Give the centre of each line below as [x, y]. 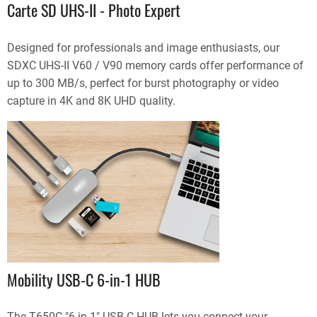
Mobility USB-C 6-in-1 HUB [84, 279]
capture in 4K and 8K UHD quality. [91, 100]
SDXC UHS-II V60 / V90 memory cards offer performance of [155, 65]
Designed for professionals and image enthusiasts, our [143, 47]
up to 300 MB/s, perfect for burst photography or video [143, 83]
